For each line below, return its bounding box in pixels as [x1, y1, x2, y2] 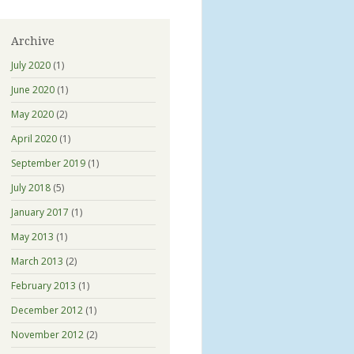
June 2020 [10, 82, 55, 96]
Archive [10, 34, 55, 47]
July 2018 [10, 180, 51, 194]
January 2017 [10, 205, 69, 219]
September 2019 [10, 156, 85, 170]
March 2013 [10, 254, 63, 268]
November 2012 [10, 327, 84, 341]
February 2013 [10, 278, 76, 292]
